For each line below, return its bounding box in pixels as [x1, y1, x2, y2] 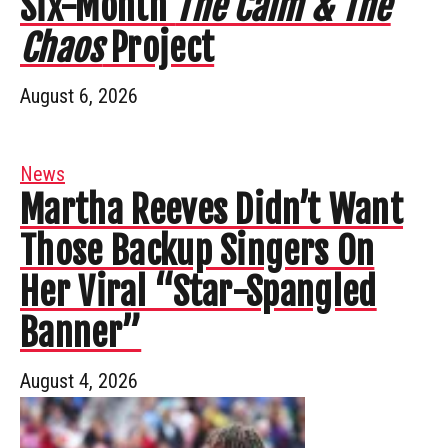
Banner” [20, 310, 142, 356]
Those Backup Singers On [20, 228, 375, 274]
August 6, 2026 [20, 83, 138, 108]
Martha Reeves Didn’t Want [20, 187, 404, 233]
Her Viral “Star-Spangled [20, 269, 377, 315]
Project [102, 25, 215, 71]
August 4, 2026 [20, 368, 138, 393]
